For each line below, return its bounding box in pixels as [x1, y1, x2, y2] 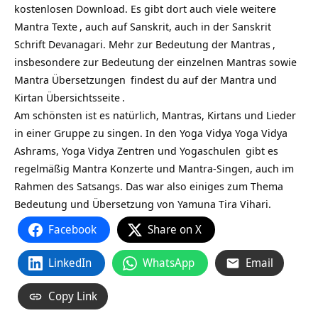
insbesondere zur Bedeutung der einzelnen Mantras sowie [14, 55, 297, 69]
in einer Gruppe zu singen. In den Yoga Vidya [14, 126, 235, 140]
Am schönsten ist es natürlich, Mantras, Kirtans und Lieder [14, 108, 296, 122]
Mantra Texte [14, 19, 77, 33]
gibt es [243, 143, 278, 158]
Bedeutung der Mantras [155, 37, 270, 51]
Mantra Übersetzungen [14, 72, 126, 87]
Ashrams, [14, 143, 62, 158]
